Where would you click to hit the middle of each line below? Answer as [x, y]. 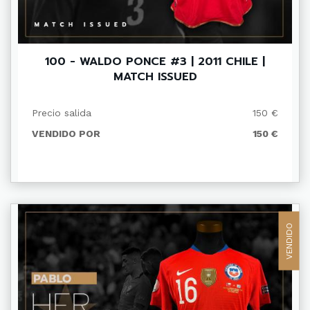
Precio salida [62, 113]
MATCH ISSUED [155, 77]
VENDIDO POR [66, 134]
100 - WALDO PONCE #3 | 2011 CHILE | [155, 62]
